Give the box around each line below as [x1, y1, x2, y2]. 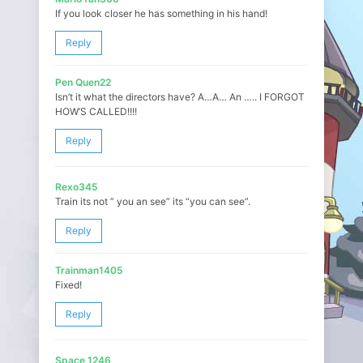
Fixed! [55, 279, 82, 291]
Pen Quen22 [55, 76, 111, 88]
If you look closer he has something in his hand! [55, 7, 267, 19]
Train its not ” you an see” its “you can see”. [55, 195, 250, 207]
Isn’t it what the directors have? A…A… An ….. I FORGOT [55, 91, 305, 103]
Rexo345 [55, 181, 98, 193]
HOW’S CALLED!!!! [55, 105, 137, 117]
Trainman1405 [55, 264, 123, 276]
